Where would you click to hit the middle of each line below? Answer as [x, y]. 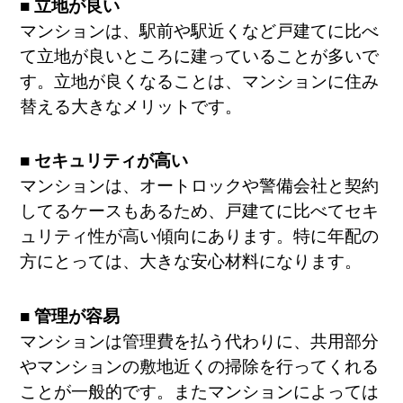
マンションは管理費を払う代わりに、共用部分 [200, 341]
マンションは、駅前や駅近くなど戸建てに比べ [200, 31]
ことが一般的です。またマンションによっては [200, 391]
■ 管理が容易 [70, 316]
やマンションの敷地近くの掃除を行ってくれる [200, 366]
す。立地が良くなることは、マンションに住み [200, 81]
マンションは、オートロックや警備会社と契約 [200, 186]
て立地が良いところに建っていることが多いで [200, 56]
